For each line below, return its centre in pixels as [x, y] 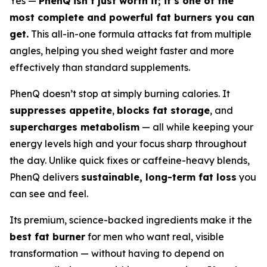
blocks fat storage [163, 110]
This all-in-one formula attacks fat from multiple [140, 34]
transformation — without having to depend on [117, 253]
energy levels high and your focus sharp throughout [128, 143]
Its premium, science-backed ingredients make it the [131, 220]
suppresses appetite [61, 110]
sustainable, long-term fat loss [159, 177]
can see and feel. [49, 193]
